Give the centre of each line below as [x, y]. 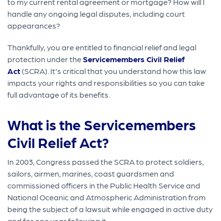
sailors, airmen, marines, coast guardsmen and [91, 173]
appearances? [34, 25]
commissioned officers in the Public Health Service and [104, 185]
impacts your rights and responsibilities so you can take [106, 82]
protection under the [45, 59]
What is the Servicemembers [102, 124]
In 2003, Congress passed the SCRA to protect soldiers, [106, 161]
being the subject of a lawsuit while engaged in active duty [110, 209]
